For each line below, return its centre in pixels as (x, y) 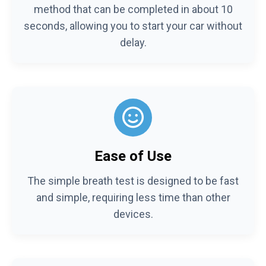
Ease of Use (133, 156)
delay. (133, 42)
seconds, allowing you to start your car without (133, 26)
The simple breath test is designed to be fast (133, 180)
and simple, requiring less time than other (133, 197)
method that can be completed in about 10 (133, 9)
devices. (133, 214)
